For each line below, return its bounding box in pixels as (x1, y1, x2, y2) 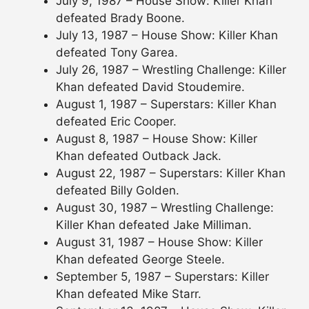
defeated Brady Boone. (56, 10, 185, 25)
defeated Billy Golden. (56, 183, 179, 197)
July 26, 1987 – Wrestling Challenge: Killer (56, 62, 286, 77)
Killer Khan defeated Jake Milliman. (56, 217, 252, 232)
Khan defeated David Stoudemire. (56, 79, 245, 94)
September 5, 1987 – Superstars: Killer (56, 269, 269, 283)
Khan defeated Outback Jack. (56, 148, 221, 163)
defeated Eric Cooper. (56, 114, 177, 128)
